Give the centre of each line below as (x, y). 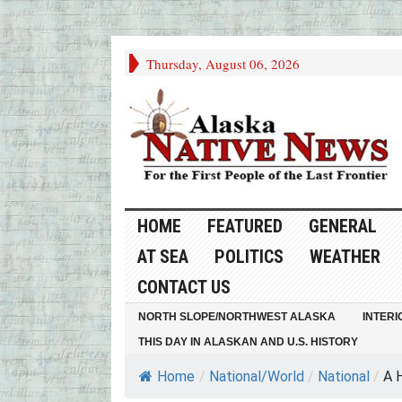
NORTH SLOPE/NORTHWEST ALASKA (236, 317)
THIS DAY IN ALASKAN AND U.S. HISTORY (248, 342)
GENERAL (342, 227)
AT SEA (162, 257)
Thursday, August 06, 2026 (223, 64)
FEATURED (245, 227)
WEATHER (345, 257)
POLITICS (249, 257)
